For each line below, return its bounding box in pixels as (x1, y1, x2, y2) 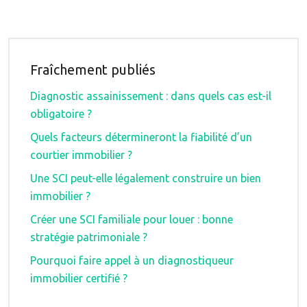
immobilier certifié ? (30, 272, 127, 284)
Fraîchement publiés (30, 62, 156, 77)
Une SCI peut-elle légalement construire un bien (30, 172, 261, 184)
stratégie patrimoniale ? (30, 231, 147, 243)
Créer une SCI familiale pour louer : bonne (30, 213, 233, 225)
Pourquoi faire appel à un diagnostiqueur (30, 254, 234, 267)
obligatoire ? (30, 108, 92, 120)
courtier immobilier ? (30, 149, 132, 161)
